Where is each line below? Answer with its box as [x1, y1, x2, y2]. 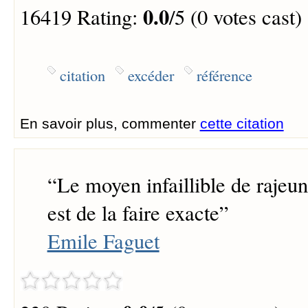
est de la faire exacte [47, 198, 219, 227]
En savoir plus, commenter [19, 115, 200, 132]
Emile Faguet [47, 226, 159, 255]
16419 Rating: [19, 2, 143, 31]
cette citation [199, 115, 284, 132]
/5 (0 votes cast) [168, 2, 302, 31]
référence [196, 65, 252, 86]
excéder [127, 65, 174, 86]
